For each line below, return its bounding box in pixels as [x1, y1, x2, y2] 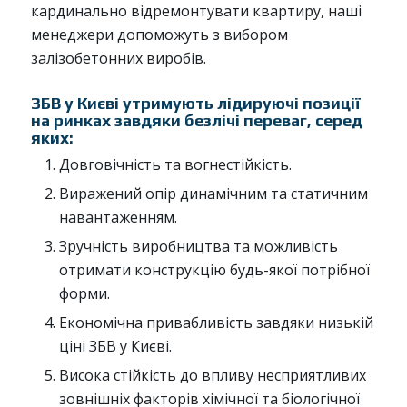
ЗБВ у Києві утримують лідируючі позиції [30, 94, 361, 114]
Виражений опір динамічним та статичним [58, 184, 368, 204]
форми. [58, 283, 110, 304]
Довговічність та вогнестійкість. [58, 154, 292, 175]
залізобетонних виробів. [30, 48, 206, 69]
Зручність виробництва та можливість [58, 236, 338, 257]
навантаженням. [58, 207, 177, 228]
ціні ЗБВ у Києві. [58, 336, 172, 357]
